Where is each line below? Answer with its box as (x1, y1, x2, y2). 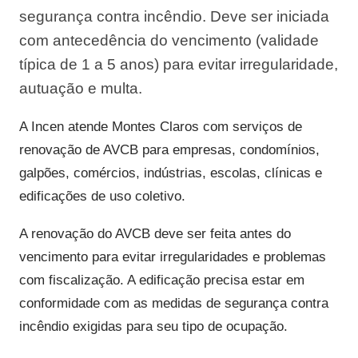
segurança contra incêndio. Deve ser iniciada (19, 8, 329, 25)
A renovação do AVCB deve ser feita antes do (19, 226, 291, 241)
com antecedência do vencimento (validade (19, 32, 319, 49)
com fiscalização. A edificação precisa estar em (19, 272, 304, 288)
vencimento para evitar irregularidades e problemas (19, 249, 326, 265)
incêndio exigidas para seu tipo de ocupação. (19, 319, 288, 334)
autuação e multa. (19, 80, 142, 97)
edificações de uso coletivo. (19, 189, 185, 204)
